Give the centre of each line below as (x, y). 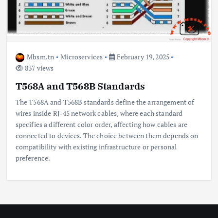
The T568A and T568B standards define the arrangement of (105, 102)
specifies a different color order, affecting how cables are (101, 125)
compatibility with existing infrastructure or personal (96, 147)
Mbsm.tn (41, 57)
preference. (33, 158)
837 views (38, 68)
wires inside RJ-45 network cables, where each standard (99, 113)
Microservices (82, 57)
